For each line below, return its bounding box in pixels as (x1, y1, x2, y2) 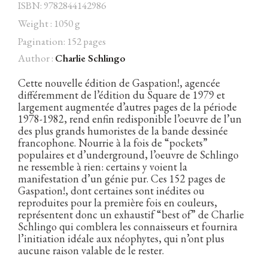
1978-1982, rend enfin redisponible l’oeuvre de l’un (18, 112, 242, 126)
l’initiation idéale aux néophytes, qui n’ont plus (18, 232, 224, 245)
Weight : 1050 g (18, 17, 80, 30)
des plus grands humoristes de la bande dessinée (18, 124, 228, 138)
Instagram (87, 52, 120, 63)
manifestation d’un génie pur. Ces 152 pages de (18, 172, 226, 185)
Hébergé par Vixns (168, 52, 228, 63)
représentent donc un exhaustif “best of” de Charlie (18, 208, 244, 221)
